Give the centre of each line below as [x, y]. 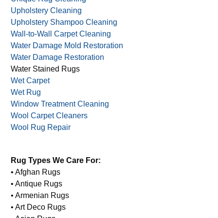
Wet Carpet [30, 80]
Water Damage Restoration [58, 57]
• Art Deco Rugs [38, 207]
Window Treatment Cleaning [60, 104]
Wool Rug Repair [41, 127]
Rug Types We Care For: [56, 160]
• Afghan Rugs [36, 172]
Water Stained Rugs [45, 69]
